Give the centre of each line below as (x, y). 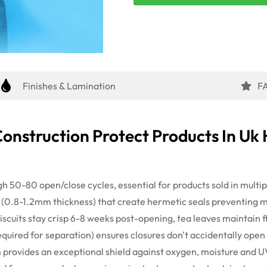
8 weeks (97, 218)
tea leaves (199, 218)
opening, (157, 218)
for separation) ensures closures (98, 235)
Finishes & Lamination (69, 86)
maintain (241, 218)
